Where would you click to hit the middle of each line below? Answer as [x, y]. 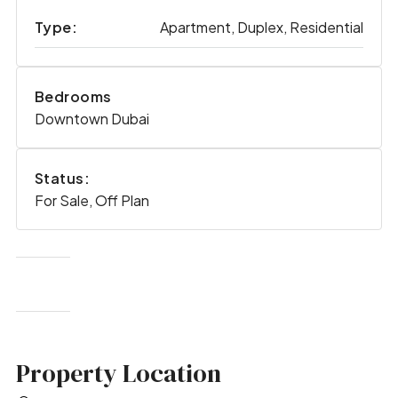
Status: [62, 179]
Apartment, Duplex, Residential [262, 28]
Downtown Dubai [92, 119]
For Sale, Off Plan [92, 201]
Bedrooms [73, 97]
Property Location [118, 373]
